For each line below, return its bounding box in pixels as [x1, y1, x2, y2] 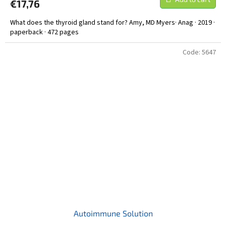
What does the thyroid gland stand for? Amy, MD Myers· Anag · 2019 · [10, 17, 215, 28]
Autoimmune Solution [73, 208, 153, 218]
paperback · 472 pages [10, 27, 79, 37]
